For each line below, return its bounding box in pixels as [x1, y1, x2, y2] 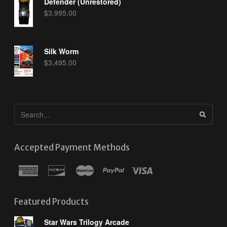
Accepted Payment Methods [14, 141, 130, 153]
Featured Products [14, 196, 89, 208]
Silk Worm [44, 46, 79, 56]
